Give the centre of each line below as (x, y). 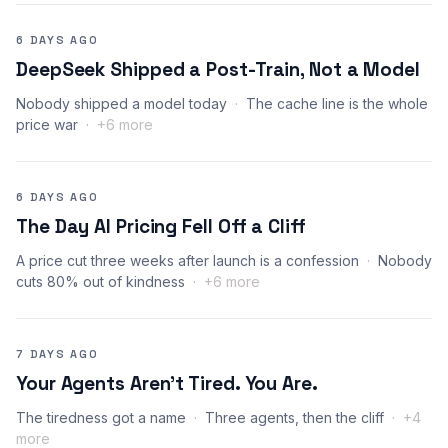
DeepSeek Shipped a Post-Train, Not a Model (218, 69)
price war (47, 124)
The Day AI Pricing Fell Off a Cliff (161, 226)
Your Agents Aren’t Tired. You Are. (167, 383)
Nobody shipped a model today (121, 103)
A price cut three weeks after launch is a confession (187, 260)
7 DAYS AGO (57, 353)
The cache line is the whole (337, 103)
